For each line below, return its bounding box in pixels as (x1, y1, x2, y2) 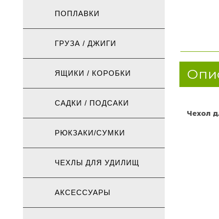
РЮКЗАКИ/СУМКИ (52, 129, 125, 137)
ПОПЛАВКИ (52, 9, 100, 18)
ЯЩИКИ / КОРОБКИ (52, 69, 131, 77)
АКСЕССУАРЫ (52, 188, 110, 197)
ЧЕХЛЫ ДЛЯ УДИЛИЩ (52, 158, 139, 167)
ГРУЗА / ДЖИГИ (52, 39, 116, 47)
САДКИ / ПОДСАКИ (52, 99, 129, 107)
